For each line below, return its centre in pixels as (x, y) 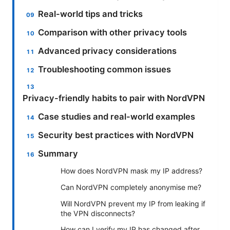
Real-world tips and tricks (91, 14)
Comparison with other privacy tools (113, 32)
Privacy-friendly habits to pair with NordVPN (114, 98)
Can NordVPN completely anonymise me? (131, 187)
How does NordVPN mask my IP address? (131, 170)
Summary (58, 153)
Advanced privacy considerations (108, 51)
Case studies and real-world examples (117, 116)
